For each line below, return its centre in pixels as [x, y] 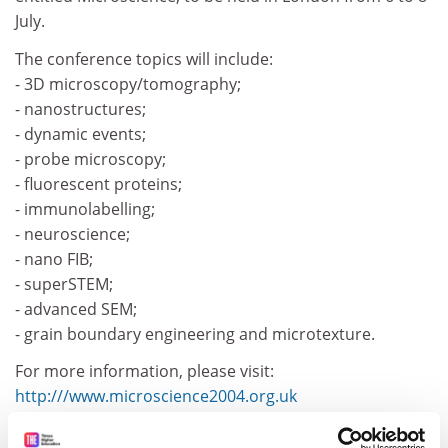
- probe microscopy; [90, 158]
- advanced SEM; [76, 308]
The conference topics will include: [144, 58]
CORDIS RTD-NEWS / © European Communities [191, 433]
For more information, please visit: [144, 371]
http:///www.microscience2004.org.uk [156, 396]
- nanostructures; [80, 108]
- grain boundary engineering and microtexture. [195, 333]
